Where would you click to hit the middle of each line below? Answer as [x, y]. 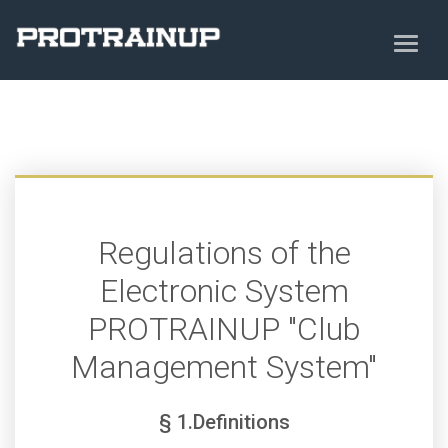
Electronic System [224, 291]
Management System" [224, 367]
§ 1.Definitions [224, 422]
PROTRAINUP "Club [224, 329]
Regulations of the [224, 253]
